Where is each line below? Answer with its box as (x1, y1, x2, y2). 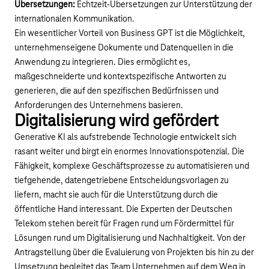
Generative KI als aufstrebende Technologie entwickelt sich (14, 133, 237, 143)
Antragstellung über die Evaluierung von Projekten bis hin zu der (14, 248, 254, 258)
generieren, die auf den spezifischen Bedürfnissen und (14, 86, 219, 97)
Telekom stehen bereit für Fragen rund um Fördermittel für (14, 219, 234, 229)
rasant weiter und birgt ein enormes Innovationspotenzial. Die (14, 147, 244, 157)
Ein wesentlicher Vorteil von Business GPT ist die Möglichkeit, (14, 29, 245, 39)
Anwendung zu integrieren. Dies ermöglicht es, (14, 58, 190, 68)
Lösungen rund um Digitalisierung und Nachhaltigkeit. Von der (14, 234, 246, 244)
